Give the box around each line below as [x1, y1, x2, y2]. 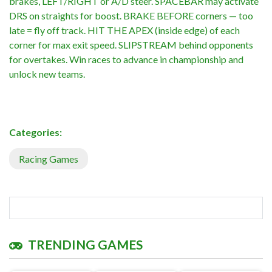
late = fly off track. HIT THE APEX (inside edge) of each [9, 24, 240, 36]
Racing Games [19, 152, 78, 165]
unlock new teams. [9, 67, 85, 80]
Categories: [9, 126, 62, 138]
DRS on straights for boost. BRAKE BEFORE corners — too [9, 9, 253, 21]
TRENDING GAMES [28, 236, 143, 252]
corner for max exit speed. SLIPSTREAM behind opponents [9, 38, 253, 50]
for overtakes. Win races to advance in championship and [9, 53, 243, 65]
